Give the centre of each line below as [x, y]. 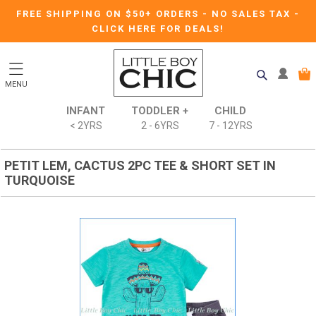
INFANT [86, 111]
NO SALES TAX [253, 14]
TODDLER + [160, 111]
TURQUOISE [39, 181]
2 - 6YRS [160, 126]
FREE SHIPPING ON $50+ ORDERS [109, 14]
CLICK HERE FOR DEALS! [158, 29]
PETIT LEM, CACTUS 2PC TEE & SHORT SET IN [140, 166]
